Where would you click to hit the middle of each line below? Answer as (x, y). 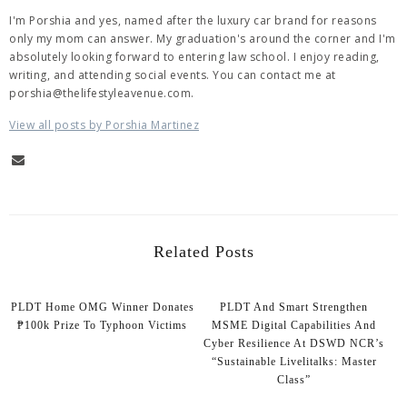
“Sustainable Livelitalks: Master (294, 361)
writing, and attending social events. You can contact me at (173, 74)
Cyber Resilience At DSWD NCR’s (294, 343)
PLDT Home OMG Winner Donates (102, 307)
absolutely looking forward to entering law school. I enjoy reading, (194, 56)
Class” (294, 379)
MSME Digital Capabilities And (294, 325)
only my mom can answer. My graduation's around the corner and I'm (203, 38)
